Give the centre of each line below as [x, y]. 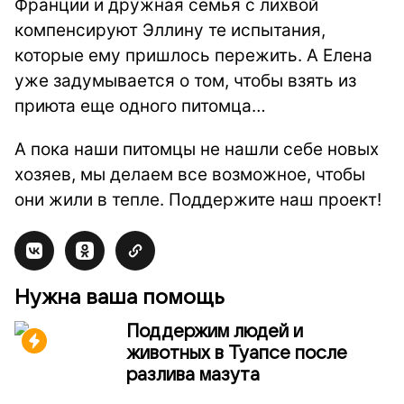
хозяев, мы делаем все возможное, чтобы [190, 174]
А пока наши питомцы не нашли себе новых [197, 149]
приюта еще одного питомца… [140, 106]
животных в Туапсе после [237, 353]
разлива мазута [193, 375]
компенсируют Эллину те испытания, [170, 30]
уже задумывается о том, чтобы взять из [185, 81]
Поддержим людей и [215, 332]
